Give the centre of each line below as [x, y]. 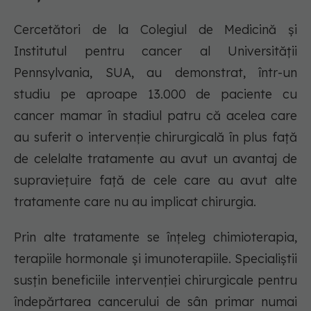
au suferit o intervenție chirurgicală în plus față [155, 137]
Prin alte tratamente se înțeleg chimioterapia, [155, 237]
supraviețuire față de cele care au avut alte [155, 180]
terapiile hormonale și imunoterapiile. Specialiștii [155, 259]
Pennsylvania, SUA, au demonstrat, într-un [155, 73]
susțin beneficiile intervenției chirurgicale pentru [155, 280]
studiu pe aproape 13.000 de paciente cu [155, 94]
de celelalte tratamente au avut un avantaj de [155, 159]
